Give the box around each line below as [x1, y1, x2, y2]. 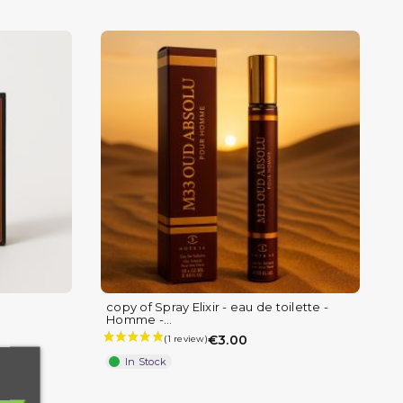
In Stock [125, 355, 166, 369]
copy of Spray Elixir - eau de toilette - [106, 300, 328, 315]
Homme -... [106, 312, 173, 327]
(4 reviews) [312, 307, 393, 324]
